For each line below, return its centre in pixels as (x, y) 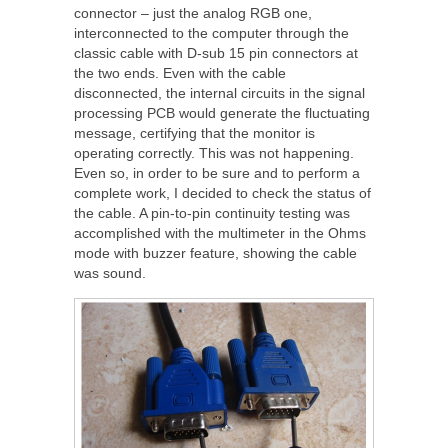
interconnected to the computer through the (211, 32)
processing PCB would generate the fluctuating (222, 112)
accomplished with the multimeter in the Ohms (220, 232)
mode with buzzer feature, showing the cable (215, 252)
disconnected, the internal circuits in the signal (219, 92)
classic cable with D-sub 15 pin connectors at (216, 52)
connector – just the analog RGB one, (193, 12)
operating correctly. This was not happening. (214, 152)
